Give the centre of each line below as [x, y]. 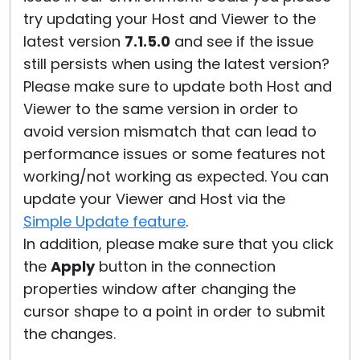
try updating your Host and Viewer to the [170, 19]
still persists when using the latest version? [176, 64]
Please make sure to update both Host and [178, 86]
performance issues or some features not [174, 154]
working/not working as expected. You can [176, 176]
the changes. [70, 334]
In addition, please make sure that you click [178, 244]
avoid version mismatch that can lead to [170, 131]
